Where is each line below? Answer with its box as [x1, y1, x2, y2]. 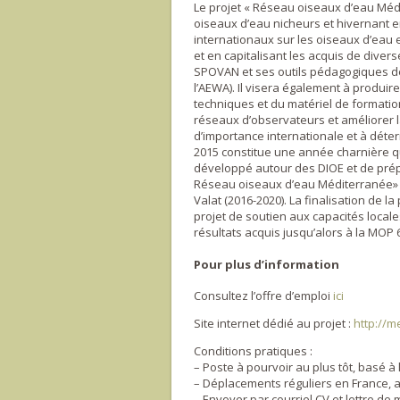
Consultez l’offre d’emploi [194, 287, 333, 304]
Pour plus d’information [194, 255, 339, 272]
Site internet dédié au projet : [194, 314, 354, 331]
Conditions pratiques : [194, 342, 312, 359]
